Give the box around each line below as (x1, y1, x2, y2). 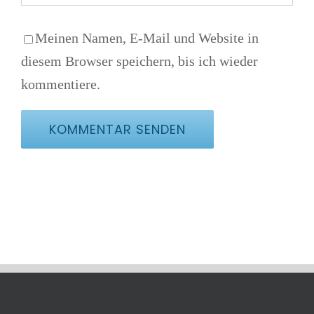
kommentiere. (21, 76, 100, 93)
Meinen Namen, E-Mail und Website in (35, 30, 259, 46)
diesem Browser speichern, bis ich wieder (21, 53, 258, 69)
